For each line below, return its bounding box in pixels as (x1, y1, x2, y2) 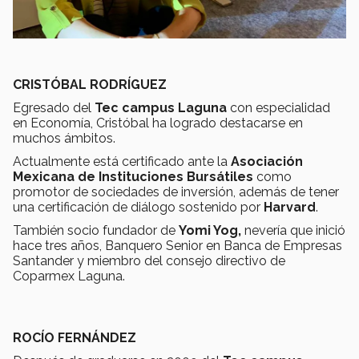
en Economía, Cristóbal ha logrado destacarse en (13, 115, 303, 131)
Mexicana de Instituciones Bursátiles (13, 169, 253, 185)
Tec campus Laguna (95, 100, 227, 116)
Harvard (264, 200, 316, 216)
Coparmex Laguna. (13, 268, 125, 284)
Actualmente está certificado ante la (13, 154, 231, 170)
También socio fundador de (13, 223, 179, 239)
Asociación (231, 154, 303, 170)
